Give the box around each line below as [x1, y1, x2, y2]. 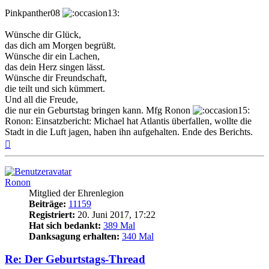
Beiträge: [29, 198, 66, 209]
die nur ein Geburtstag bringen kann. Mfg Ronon [5, 104, 193, 115]
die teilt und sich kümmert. [5, 83, 105, 94]
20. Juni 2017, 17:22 [75, 209, 156, 220]
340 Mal [122, 231, 154, 241]
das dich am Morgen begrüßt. [5, 40, 116, 50]
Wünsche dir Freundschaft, [5, 72, 107, 83]
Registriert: [29, 209, 75, 220]
